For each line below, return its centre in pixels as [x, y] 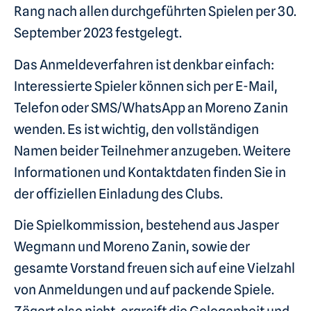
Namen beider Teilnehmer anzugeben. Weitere [152, 151]
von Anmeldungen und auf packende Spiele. [144, 290]
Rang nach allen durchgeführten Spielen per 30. [155, 12]
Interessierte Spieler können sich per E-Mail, [146, 86]
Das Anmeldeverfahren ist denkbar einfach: [144, 65]
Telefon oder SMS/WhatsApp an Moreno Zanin [151, 108]
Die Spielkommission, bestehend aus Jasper [146, 226]
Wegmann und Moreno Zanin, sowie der [132, 247]
